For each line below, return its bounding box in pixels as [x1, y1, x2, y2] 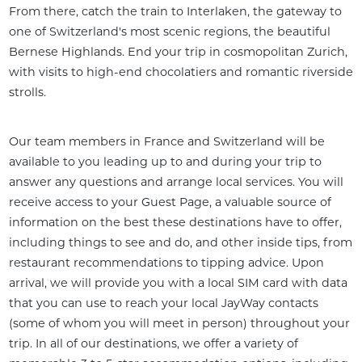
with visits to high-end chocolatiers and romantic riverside [8, 65, 353, 80]
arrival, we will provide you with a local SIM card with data [8, 275, 347, 290]
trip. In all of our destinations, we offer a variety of [8, 335, 298, 351]
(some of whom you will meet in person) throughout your [8, 315, 350, 330]
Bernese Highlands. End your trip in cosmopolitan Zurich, [8, 44, 347, 60]
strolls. [8, 85, 46, 100]
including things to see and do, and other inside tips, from [8, 234, 352, 250]
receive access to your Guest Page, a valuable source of [8, 194, 331, 209]
